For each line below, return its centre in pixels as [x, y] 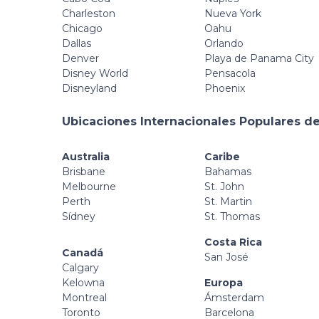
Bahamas [228, 171]
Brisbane [84, 171]
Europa [224, 282]
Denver [80, 58]
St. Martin [228, 201]
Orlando [224, 43]
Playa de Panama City [259, 58]
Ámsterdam [234, 297]
